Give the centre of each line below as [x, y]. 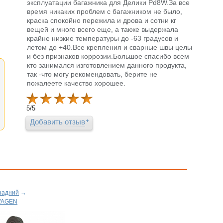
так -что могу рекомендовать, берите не [92, 74]
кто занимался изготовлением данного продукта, [107, 65]
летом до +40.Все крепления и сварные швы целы [110, 48]
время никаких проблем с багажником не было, [105, 12]
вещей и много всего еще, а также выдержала [103, 30]
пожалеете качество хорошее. [76, 83]
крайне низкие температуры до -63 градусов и [103, 39]
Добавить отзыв [57, 122]
